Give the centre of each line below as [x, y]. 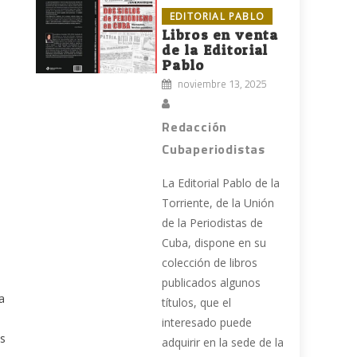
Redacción [195, 127]
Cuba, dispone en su [214, 243]
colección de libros [210, 263]
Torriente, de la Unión [218, 203]
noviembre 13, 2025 [223, 84]
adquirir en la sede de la [223, 343]
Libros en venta [220, 35]
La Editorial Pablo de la [221, 183]
